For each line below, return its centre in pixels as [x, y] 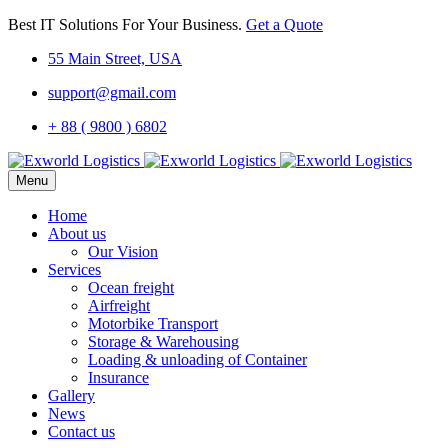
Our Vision [123, 251]
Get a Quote [284, 24]
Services [74, 269]
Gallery [71, 395]
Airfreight [119, 305]
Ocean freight [131, 287]
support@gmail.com [112, 92]
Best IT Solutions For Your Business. [127, 24]
